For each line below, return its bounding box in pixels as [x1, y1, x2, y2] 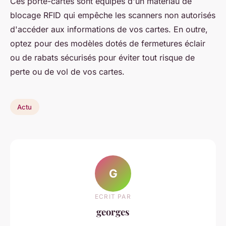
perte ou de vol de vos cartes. [10, 67, 125, 77]
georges [96, 205, 130, 218]
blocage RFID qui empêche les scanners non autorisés [10, 10, 215, 21]
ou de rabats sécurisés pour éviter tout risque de [10, 52, 195, 63]
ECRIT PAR [95, 193, 131, 201]
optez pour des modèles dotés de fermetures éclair [10, 38, 205, 49]
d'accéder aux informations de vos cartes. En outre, [10, 24, 208, 35]
